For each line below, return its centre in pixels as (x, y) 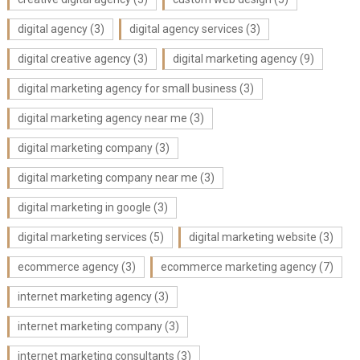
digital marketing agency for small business (127, 88)
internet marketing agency (84, 297)
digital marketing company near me (107, 178)
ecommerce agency (68, 267)
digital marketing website (252, 237)
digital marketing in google (84, 207)
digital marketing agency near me (102, 118)
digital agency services (186, 29)
